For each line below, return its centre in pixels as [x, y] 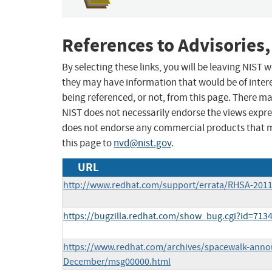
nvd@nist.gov [142, 143]
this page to [88, 143]
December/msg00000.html [117, 262]
